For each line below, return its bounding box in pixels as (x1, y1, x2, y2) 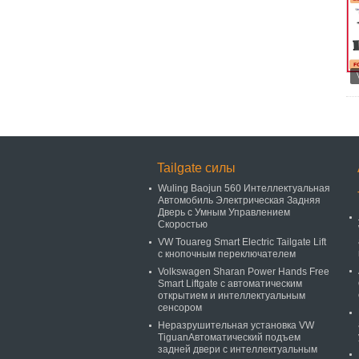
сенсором (158, 302, 202, 313)
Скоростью (158, 219, 208, 230)
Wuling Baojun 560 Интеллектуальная (158, 183, 330, 194)
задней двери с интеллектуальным (158, 344, 317, 355)
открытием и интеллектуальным (158, 290, 305, 301)
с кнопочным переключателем (158, 248, 296, 260)
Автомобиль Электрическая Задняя (158, 195, 321, 206)
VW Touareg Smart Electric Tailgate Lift (158, 236, 326, 248)
